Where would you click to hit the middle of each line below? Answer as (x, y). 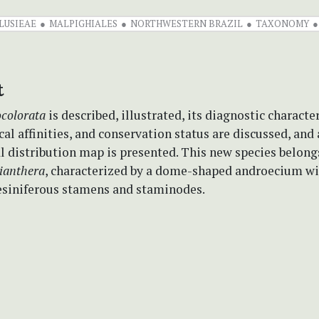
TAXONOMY (282, 23)
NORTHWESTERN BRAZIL (187, 23)
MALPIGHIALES (83, 23)
